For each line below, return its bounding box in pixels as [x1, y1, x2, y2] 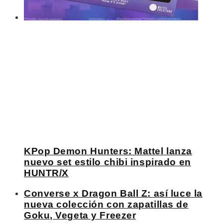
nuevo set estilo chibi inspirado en [24, 157, 191, 167]
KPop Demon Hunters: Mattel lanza [24, 146, 192, 156]
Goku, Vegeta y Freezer [24, 210, 136, 221]
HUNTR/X [24, 168, 69, 178]
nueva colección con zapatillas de [24, 199, 189, 210]
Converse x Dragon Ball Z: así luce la [24, 188, 203, 199]
